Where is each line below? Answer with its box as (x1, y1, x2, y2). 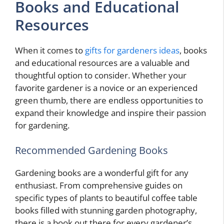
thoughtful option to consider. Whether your (15, 69, 186, 81)
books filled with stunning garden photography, (15, 204, 197, 216)
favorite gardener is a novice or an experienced (15, 82, 197, 94)
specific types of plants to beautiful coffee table (15, 191, 197, 203)
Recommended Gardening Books (15, 143, 168, 157)
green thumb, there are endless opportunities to (15, 94, 203, 106)
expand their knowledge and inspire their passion (15, 107, 206, 119)
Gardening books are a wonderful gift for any (15, 166, 188, 178)
